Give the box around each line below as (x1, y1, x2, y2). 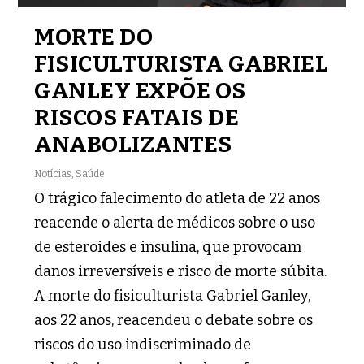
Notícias (34, 167, 72, 180)
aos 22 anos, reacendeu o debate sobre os (34, 310, 314, 329)
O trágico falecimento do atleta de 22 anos (34, 188, 321, 207)
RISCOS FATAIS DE (34, 103, 240, 131)
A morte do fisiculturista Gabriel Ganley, (34, 286, 311, 305)
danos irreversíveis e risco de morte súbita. (34, 262, 327, 280)
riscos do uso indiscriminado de (34, 335, 252, 353)
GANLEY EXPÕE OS (34, 76, 246, 104)
